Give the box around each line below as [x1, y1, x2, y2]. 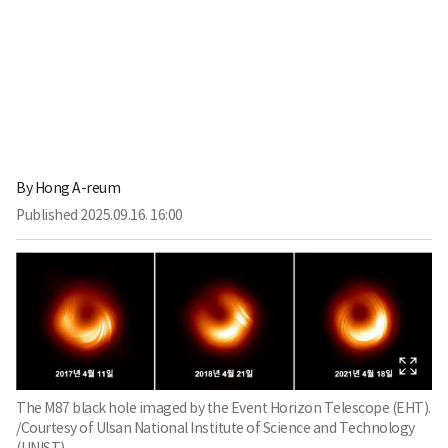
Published [16, 206, 78, 225]
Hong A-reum [34, 179, 120, 198]
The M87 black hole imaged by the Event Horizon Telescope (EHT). [16, 398, 431, 417]
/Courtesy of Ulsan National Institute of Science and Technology [16, 418, 415, 437]
